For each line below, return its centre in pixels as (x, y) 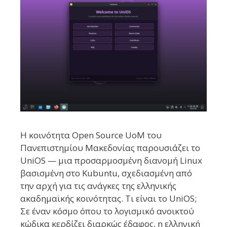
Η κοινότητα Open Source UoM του (91, 135)
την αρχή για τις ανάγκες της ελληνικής (98, 186)
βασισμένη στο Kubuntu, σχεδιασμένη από (106, 173)
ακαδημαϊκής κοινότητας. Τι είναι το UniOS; (108, 199)
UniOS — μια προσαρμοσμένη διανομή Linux (111, 161)
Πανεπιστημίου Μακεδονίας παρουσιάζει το (110, 148)
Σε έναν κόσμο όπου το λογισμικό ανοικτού (107, 211)
